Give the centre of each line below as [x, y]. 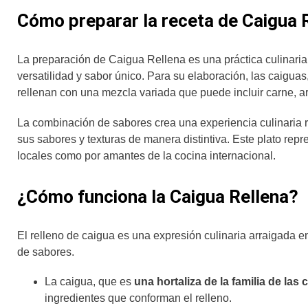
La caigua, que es [88, 281]
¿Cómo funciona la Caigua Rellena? [158, 196]
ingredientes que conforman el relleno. [140, 298]
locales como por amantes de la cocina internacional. [146, 155]
